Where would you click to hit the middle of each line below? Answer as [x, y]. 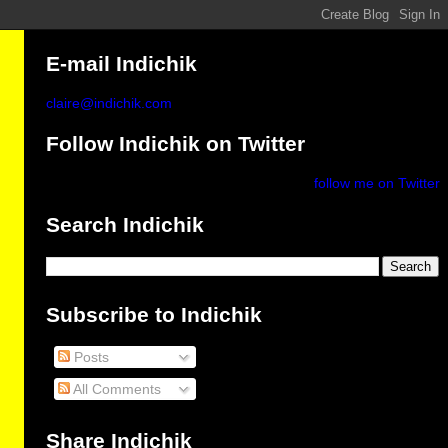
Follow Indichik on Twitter [176, 144]
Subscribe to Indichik [154, 314]
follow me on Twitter [377, 183]
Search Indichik [125, 224]
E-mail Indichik [122, 63]
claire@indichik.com [109, 102]
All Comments [116, 388]
